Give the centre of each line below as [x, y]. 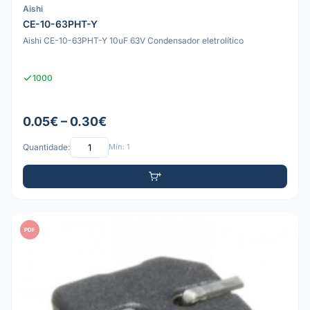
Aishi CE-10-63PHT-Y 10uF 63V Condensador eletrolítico [134, 41]
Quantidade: [46, 147]
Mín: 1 [119, 147]
